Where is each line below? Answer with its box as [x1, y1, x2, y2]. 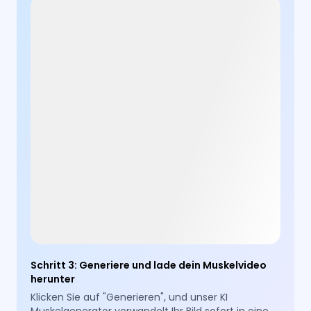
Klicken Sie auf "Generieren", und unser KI [31, 290, 228, 305]
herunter [31, 272, 76, 287]
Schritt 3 [31, 258, 75, 273]
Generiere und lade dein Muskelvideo [79, 258, 267, 273]
